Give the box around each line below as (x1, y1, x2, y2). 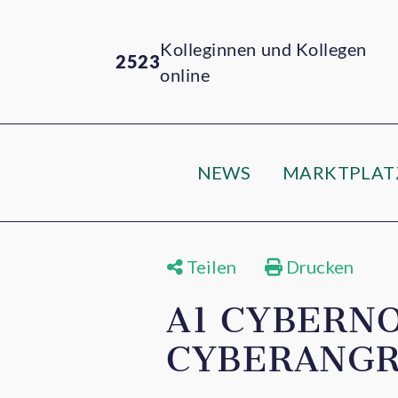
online (160, 63, 211, 85)
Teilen (183, 256, 236, 277)
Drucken (283, 256, 354, 277)
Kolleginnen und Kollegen (160, 37, 367, 60)
